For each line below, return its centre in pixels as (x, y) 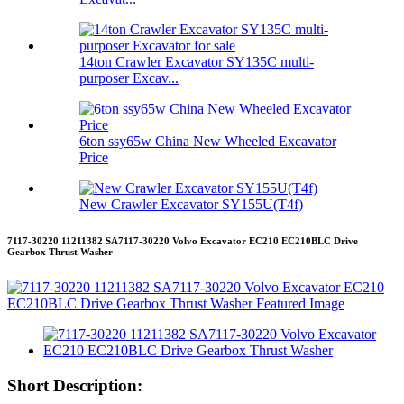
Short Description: (75, 386)
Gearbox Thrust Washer (60, 252)
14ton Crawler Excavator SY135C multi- (197, 62)
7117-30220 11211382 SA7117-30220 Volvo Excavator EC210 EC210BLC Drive (183, 241)
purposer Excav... (129, 78)
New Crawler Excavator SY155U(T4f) (191, 205)
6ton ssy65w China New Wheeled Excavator (208, 142)
